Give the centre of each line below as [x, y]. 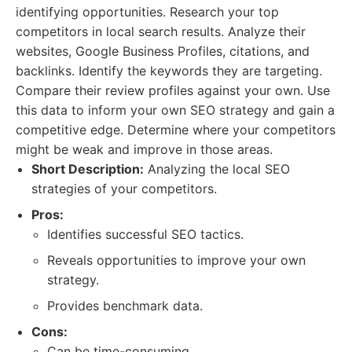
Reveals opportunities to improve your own [176, 260]
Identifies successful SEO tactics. [145, 234]
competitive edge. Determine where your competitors [176, 130]
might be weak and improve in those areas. [144, 149]
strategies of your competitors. [124, 189]
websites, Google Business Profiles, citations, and [163, 51]
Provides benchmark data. [125, 306]
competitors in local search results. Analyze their [161, 31]
